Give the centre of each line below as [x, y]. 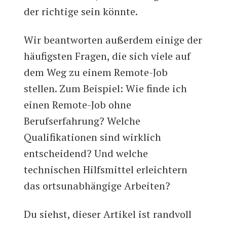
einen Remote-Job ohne [78, 105]
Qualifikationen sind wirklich [93, 137]
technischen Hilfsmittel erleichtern [106, 170]
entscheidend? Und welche [86, 154]
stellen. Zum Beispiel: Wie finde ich [106, 89]
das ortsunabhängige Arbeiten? [97, 186]
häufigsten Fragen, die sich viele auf [107, 56]
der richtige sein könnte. [81, 12]
